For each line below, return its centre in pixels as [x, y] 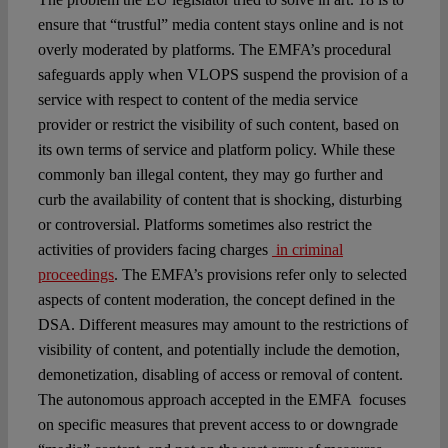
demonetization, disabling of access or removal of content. [220, 375]
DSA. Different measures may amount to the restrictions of [222, 325]
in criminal [307, 250]
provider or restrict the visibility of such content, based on [218, 125]
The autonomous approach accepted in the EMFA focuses [221, 400]
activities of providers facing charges [154, 250]
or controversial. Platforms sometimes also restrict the [204, 225]
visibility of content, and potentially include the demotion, [218, 350]
